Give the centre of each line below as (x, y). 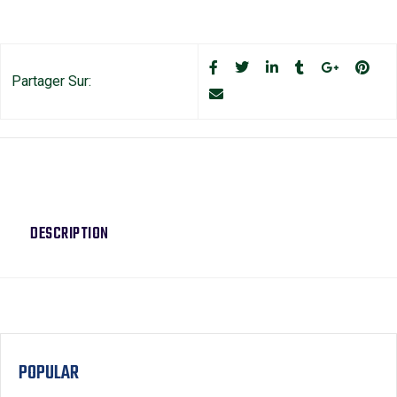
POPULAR (49, 373)
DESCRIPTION (70, 234)
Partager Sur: (51, 82)
